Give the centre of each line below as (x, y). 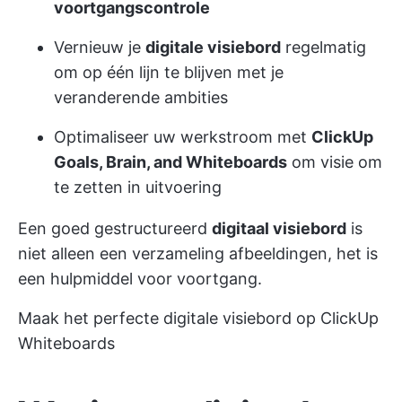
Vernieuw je (100, 47)
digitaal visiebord (279, 228)
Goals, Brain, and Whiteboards (170, 162)
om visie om (335, 162)
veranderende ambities (141, 97)
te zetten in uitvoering (138, 187)
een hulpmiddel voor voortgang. (140, 279)
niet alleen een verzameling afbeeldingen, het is (198, 253)
